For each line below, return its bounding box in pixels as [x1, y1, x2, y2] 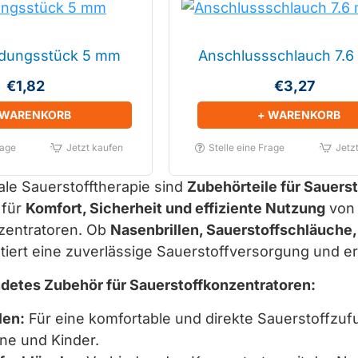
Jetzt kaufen [66, 141, 123, 153]
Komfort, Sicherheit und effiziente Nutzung [26, 200, 325, 217]
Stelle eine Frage [209, 141, 285, 153]
